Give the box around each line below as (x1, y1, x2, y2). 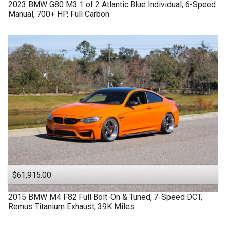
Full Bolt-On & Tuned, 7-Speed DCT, (79, 192, 202, 202)
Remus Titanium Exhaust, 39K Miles (8, 202, 134, 212)
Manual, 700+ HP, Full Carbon (8, 9, 109, 19)
